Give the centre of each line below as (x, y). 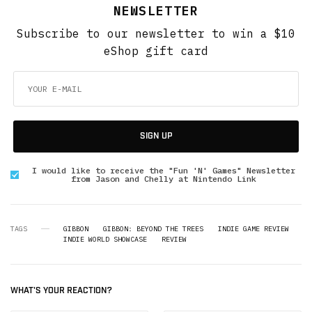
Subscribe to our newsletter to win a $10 (156, 33)
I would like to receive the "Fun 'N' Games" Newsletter (164, 170)
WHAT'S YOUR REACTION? (61, 290)
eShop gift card (156, 50)
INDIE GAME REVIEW (253, 228)
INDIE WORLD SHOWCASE (105, 239)
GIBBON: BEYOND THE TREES (153, 228)
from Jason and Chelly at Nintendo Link (164, 178)
